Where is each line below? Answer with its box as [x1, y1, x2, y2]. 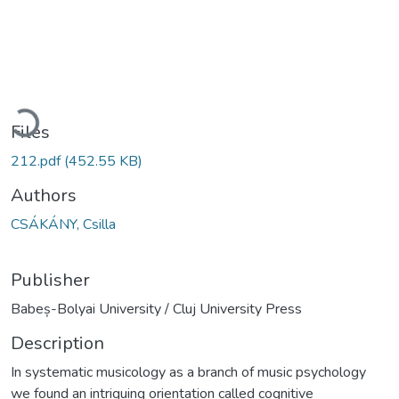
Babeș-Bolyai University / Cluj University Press [11, 298, 302, 319]
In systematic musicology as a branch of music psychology [11, 362, 366, 382]
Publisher [11, 267, 90, 292]
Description [11, 330, 104, 355]
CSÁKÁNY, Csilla [11, 214, 116, 234]
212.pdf [11, 151, 64, 171]
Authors [11, 183, 77, 208]
